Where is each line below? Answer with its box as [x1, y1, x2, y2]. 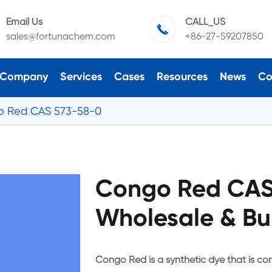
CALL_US [185, 16, 225, 27]
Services [59, 69, 102, 83]
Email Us [5, 16, 42, 27]
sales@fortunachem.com [5, 30, 115, 42]
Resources [156, 69, 208, 83]
